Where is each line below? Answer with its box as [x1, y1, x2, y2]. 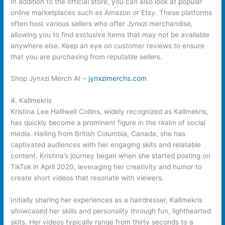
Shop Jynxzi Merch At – [11, 74, 89, 83]
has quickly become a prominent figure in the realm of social [11, 119, 206, 127]
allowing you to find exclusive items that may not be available [11, 30, 210, 39]
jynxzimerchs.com [88, 74, 147, 83]
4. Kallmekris [11, 96, 52, 105]
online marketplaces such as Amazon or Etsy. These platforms [11, 8, 212, 17]
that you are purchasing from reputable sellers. [11, 52, 163, 61]
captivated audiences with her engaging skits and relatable [11, 141, 201, 149]
